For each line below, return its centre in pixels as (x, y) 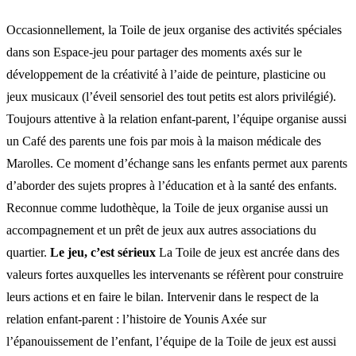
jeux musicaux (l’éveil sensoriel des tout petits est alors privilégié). (171, 96)
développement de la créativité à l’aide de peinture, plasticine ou (166, 74)
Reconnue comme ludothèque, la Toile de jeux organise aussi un (167, 207)
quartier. (28, 252)
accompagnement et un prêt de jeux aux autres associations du (161, 230)
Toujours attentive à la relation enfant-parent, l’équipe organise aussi (176, 118)
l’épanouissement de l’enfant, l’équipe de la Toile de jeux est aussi (171, 341)
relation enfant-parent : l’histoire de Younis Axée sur (136, 319)
